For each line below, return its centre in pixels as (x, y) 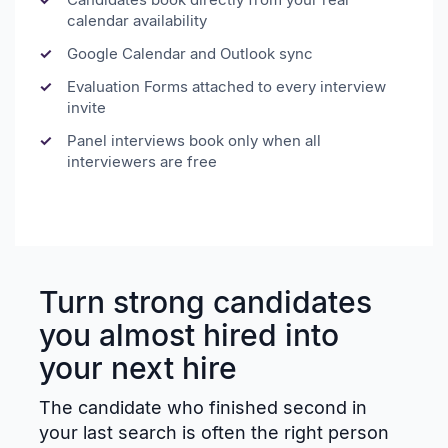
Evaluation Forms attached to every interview (226, 86)
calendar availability (137, 20)
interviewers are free (142, 161)
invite (86, 107)
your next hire (138, 367)
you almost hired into (189, 334)
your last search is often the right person (214, 432)
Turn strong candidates (205, 301)
